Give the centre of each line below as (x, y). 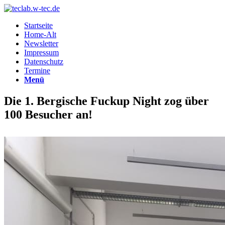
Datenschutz (44, 62)
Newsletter (41, 43)
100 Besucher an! (48, 114)
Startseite (38, 25)
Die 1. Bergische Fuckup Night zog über (106, 101)
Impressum (41, 52)
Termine (37, 71)
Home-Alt (40, 34)
